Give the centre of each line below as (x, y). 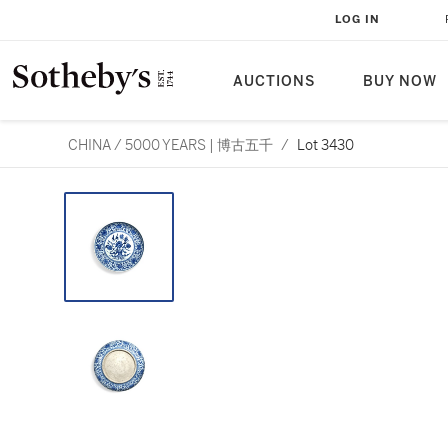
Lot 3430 (325, 145)
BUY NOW (400, 81)
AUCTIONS (274, 81)
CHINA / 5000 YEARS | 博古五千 (170, 145)
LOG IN (357, 19)
